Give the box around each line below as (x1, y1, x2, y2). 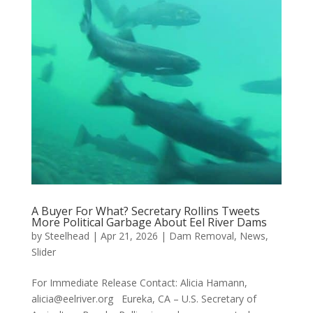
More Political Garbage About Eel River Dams (31, 214, 267, 230)
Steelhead (44, 228, 89, 242)
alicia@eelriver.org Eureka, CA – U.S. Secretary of (31, 291, 256, 305)
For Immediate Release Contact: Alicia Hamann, (31, 275, 247, 289)
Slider (31, 245, 56, 259)
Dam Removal (168, 228, 234, 242)
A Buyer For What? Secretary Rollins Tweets (31, 203, 260, 219)
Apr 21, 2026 (100, 228, 158, 242)
